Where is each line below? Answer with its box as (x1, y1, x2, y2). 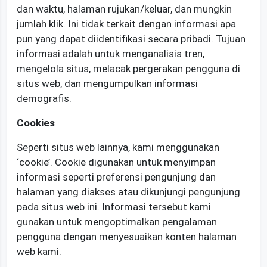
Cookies (17, 116, 55, 129)
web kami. (17, 245, 61, 257)
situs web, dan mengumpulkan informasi (17, 77, 198, 89)
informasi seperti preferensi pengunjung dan (17, 170, 216, 183)
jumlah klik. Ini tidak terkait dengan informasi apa (17, 17, 236, 30)
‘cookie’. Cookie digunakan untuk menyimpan (17, 156, 216, 168)
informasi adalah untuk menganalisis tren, (17, 47, 204, 60)
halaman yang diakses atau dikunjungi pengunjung (17, 185, 240, 198)
